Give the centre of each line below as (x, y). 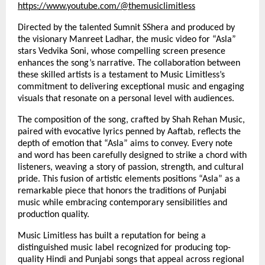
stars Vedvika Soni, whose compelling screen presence (122, 51)
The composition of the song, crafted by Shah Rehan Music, (131, 120)
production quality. (54, 214)
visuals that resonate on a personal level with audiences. (126, 98)
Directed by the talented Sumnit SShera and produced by (126, 28)
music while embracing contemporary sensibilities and (122, 203)
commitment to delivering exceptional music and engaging (131, 87)
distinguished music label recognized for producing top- (124, 248)
